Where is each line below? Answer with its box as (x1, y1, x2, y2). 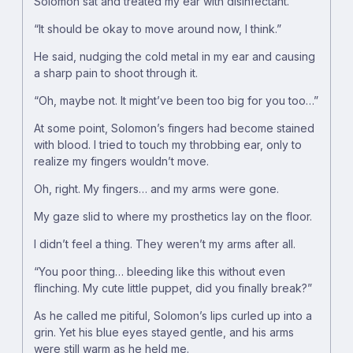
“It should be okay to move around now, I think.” (34, 22, 281, 36)
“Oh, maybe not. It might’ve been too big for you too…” (34, 94, 318, 108)
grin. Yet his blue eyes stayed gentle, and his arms (34, 325, 294, 340)
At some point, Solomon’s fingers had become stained (34, 121, 314, 136)
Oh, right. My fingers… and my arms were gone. (34, 182, 279, 196)
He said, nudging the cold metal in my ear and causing (34, 50, 315, 64)
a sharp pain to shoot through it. (34, 66, 198, 80)
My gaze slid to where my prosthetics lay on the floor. (34, 210, 312, 224)
